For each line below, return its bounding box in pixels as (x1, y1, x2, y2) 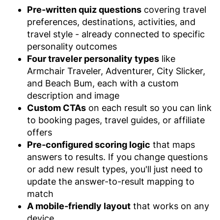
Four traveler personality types (27, 53, 159, 64)
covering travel (141, 4, 206, 15)
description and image (27, 90, 119, 101)
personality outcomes (27, 41, 117, 52)
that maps (150, 139, 195, 150)
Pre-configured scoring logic (27, 139, 150, 150)
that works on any (131, 200, 209, 211)
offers (27, 127, 52, 137)
